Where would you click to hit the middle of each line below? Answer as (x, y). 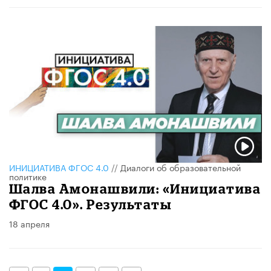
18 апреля (29, 224)
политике (28, 176)
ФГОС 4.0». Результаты (90, 204)
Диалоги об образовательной (181, 167)
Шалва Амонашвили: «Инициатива (135, 189)
